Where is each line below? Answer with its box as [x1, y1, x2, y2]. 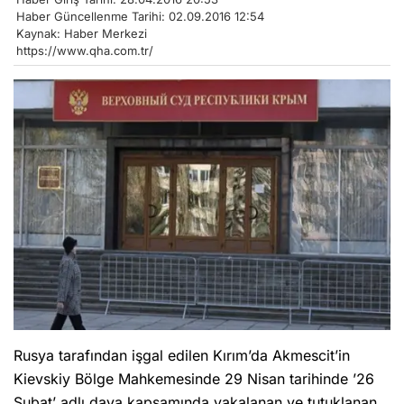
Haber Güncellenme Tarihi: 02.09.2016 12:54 [16, 8, 264, 23]
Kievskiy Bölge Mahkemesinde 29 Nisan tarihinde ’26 [14, 370, 374, 389]
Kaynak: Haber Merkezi [16, 25, 147, 41]
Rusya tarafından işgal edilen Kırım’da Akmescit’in [14, 346, 350, 365]
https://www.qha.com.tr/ [16, 42, 153, 58]
